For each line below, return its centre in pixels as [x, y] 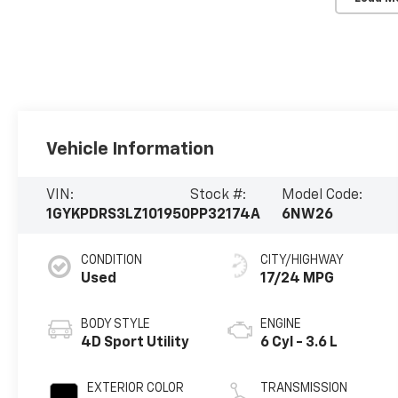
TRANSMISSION [303, 388]
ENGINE [280, 324]
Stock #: [219, 195]
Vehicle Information [131, 149]
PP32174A [226, 215]
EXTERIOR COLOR [136, 388]
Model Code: [322, 195]
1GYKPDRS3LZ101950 [119, 215]
